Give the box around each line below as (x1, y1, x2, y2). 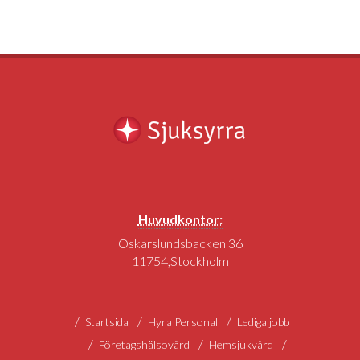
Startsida (85, 315, 129, 329)
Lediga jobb (237, 315, 289, 329)
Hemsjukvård (209, 337, 273, 351)
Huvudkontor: (137, 211, 223, 227)
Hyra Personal (148, 315, 218, 329)
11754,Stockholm (131, 253, 229, 268)
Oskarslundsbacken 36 (117, 235, 243, 251)
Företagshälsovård (99, 337, 190, 351)
